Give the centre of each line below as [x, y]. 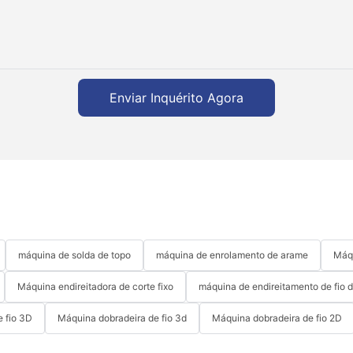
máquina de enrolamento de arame [232, 255]
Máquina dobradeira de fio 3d [122, 318]
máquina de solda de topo [74, 255]
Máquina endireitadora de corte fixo [95, 286]
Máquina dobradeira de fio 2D [277, 318]
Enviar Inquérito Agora [176, 97]
